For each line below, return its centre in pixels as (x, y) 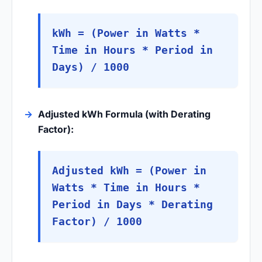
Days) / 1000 (91, 67)
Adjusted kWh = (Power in (129, 170)
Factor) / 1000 (97, 221)
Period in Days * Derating (132, 204)
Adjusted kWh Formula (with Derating (124, 114)
